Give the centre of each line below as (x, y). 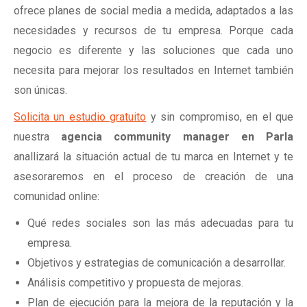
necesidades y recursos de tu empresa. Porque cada (153, 30)
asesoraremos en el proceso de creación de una (153, 176)
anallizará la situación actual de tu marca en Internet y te (153, 157)
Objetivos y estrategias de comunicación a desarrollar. (157, 263)
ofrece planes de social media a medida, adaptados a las (153, 11)
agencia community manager (145, 137)
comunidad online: (57, 196)
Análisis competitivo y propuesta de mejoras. (135, 283)
